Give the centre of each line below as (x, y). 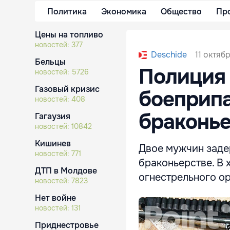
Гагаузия (53, 116)
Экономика (124, 11)
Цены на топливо (69, 35)
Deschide (169, 55)
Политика (67, 11)
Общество (181, 11)
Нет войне (55, 198)
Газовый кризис (67, 89)
